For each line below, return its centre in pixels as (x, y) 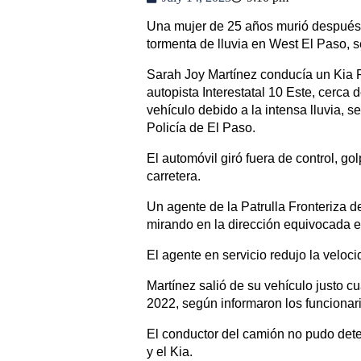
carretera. (174, 176)
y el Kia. (170, 352)
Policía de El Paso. (201, 128)
